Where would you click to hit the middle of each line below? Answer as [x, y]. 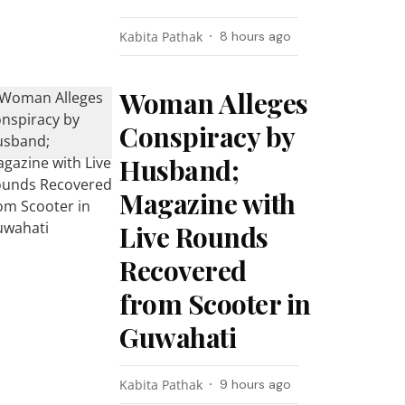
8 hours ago [256, 36]
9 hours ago [256, 384]
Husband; [179, 170]
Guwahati [178, 337]
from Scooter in [215, 304]
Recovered [183, 270]
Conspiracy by [207, 137]
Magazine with [207, 203]
